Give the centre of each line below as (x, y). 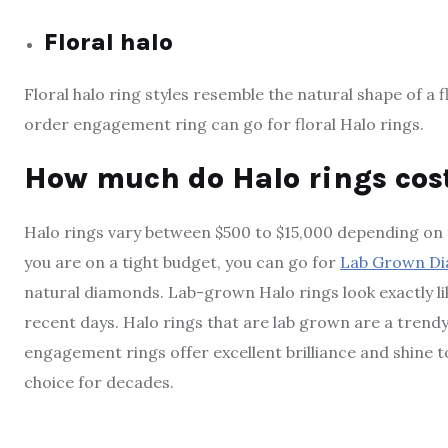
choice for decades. (99, 382)
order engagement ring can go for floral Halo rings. (226, 124)
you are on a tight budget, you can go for (182, 262)
